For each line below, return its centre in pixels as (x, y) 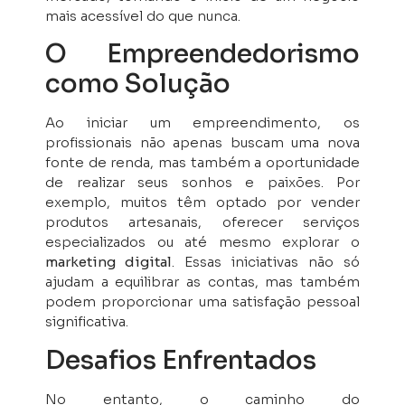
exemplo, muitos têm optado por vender (202, 202)
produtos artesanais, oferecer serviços (202, 222)
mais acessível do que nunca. (143, 15)
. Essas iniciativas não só (266, 262)
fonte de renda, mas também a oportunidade (202, 163)
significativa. (87, 322)
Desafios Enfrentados (181, 360)
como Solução (138, 84)
